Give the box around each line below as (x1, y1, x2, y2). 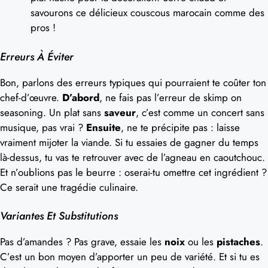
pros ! (31, 20, 56, 35)
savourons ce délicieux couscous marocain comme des (31, 5, 264, 20)
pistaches (217, 234, 260, 249)
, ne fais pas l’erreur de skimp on (99, 90, 242, 105)
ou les (185, 234, 217, 249)
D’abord (62, 90, 99, 105)
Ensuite (86, 120, 121, 135)
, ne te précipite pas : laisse (121, 120, 240, 135)
